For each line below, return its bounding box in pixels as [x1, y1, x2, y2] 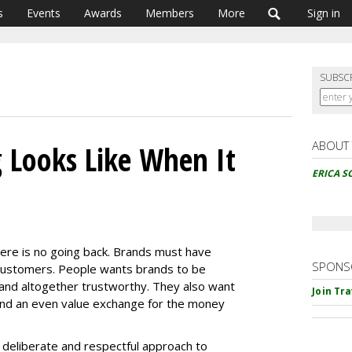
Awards [84, 5, 122, 20]
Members [145, 5, 194, 20]
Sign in [307, 5, 340, 20]
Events [27, 5, 60, 20]
